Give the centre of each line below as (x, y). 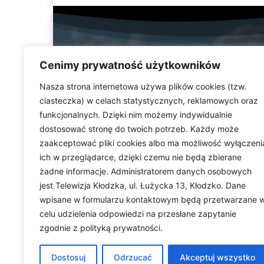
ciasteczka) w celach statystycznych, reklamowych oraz (149, 100)
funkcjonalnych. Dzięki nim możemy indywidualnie (136, 115)
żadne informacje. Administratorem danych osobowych (146, 171)
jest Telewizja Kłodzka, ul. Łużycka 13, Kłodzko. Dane (143, 185)
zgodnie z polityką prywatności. (101, 228)
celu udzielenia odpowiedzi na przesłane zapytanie (138, 214)
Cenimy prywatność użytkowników (130, 65)
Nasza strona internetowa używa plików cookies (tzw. (143, 86)
